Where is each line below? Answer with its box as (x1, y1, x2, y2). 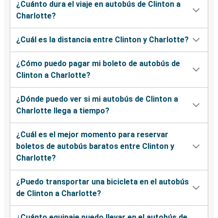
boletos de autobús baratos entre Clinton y (16, 142, 174, 151)
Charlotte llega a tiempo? (16, 106, 109, 116)
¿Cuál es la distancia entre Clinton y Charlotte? (16, 35, 189, 45)
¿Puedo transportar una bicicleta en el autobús (16, 177, 189, 187)
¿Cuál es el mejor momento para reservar (16, 130, 168, 140)
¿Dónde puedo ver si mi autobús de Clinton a (16, 94, 178, 104)
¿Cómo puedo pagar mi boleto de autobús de (16, 59, 180, 69)
